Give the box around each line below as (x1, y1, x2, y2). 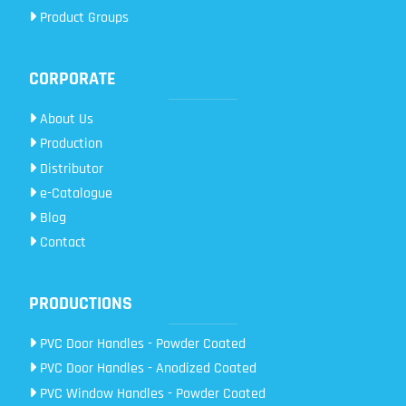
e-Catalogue (36, 183, 112, 203)
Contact (36, 233, 86, 253)
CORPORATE (29, 67, 116, 92)
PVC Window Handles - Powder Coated (36, 383, 266, 403)
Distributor (36, 159, 103, 179)
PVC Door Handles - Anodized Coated (36, 359, 256, 379)
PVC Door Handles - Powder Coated (36, 334, 246, 354)
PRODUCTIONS (29, 292, 132, 316)
